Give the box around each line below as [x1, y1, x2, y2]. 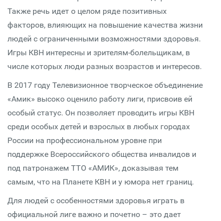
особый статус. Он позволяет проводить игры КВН [7, 108, 194, 117]
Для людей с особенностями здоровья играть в [7, 196, 184, 205]
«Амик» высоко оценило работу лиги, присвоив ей [7, 94, 192, 104]
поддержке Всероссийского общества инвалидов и [7, 149, 196, 159]
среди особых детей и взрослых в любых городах [7, 122, 190, 131]
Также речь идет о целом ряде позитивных [7, 6, 167, 16]
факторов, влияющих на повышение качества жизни [7, 20, 203, 30]
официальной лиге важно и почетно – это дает [7, 210, 181, 219]
